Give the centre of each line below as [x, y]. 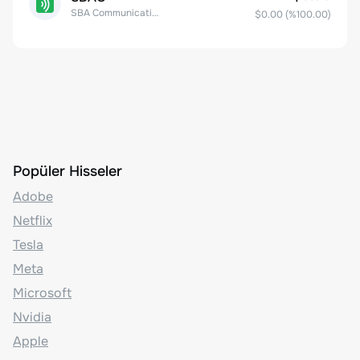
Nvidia [32, 317]
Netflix [33, 220]
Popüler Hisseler [67, 171]
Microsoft [42, 292]
